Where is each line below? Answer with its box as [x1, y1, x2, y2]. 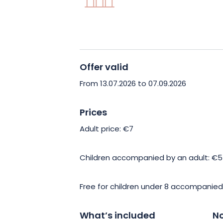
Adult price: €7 [80, 123, 133, 136]
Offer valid [80, 60, 128, 76]
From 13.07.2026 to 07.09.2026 [80, 78, 186, 91]
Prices [80, 105, 107, 121]
